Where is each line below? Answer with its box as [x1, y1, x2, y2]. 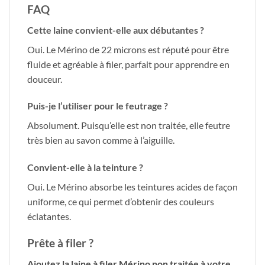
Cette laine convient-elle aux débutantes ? [27, 24, 204, 35]
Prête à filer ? [27, 236, 93, 250]
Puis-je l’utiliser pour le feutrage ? [27, 100, 168, 112]
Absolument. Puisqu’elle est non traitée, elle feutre [27, 119, 230, 131]
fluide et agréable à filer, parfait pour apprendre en [27, 58, 230, 70]
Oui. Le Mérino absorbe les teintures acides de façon [27, 181, 238, 193]
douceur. [27, 73, 62, 85]
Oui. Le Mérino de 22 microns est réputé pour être [27, 43, 229, 55]
